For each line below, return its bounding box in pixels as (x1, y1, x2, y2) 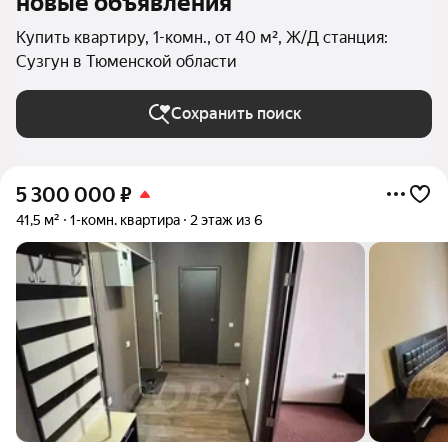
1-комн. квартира (70, 212, 180, 228)
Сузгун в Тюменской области (16, 52, 237, 71)
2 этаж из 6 (190, 212, 263, 228)
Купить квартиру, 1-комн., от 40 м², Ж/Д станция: (16, 28, 388, 47)
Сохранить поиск (170, 104, 302, 123)
